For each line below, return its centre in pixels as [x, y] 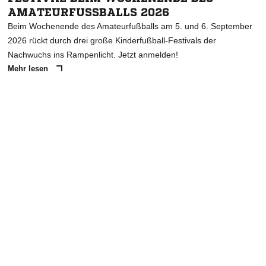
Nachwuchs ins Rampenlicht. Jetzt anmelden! [93, 54]
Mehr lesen [29, 68]
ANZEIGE [133, 107]
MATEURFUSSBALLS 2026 [81, 12]
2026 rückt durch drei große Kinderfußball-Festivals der [112, 40]
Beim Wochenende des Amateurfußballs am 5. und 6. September [130, 26]
